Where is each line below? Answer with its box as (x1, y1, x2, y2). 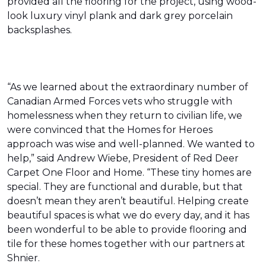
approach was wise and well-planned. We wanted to (7, 138, 255, 150)
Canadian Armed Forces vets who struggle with (7, 96, 232, 107)
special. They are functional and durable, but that (7, 181, 243, 192)
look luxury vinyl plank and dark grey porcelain (7, 10, 233, 21)
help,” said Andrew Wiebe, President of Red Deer (7, 153, 239, 164)
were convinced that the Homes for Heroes (7, 124, 213, 135)
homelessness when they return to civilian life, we (7, 110, 242, 121)
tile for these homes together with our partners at (7, 238, 245, 249)
